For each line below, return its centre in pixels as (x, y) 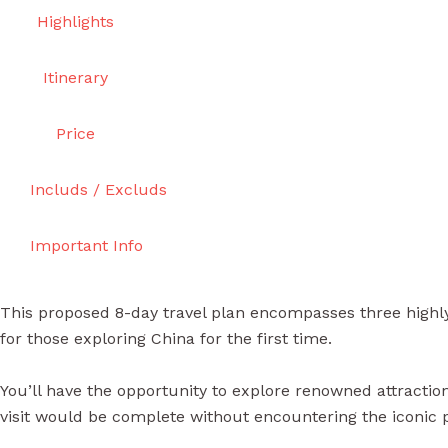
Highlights (75, 21)
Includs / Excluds (98, 189)
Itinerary (75, 77)
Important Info (86, 245)
